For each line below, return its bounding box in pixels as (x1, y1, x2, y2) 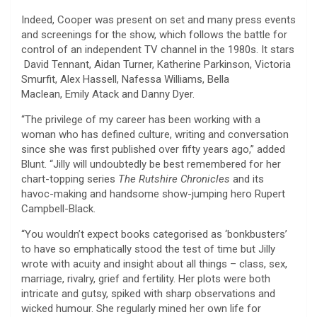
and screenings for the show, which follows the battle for (21, 28, 287, 41)
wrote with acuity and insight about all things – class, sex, (21, 257, 287, 270)
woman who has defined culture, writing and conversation (21, 127, 289, 141)
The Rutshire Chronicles (118, 172, 233, 185)
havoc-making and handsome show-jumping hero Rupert (21, 187, 285, 200)
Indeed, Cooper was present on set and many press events (21, 13, 296, 26)
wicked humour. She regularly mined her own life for (21, 301, 261, 315)
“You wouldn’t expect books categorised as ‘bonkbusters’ (21, 227, 287, 241)
